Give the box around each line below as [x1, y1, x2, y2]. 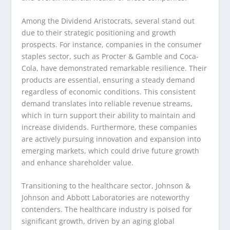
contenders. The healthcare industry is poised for [22, 204, 193, 215]
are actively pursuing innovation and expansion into [22, 134, 201, 144]
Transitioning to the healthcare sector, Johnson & [22, 181, 191, 191]
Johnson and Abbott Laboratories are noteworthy [22, 193, 190, 203]
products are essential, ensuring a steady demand [22, 75, 196, 85]
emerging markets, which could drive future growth [22, 146, 200, 156]
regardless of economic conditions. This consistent [22, 87, 196, 97]
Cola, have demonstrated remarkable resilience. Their [22, 63, 207, 73]
